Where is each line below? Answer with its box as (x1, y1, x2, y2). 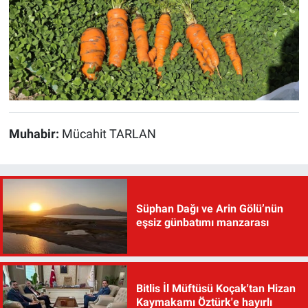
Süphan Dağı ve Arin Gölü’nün (135, 202, 283, 216)
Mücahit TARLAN (61, 127, 156, 142)
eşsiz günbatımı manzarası (135, 216, 269, 230)
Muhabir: (8, 127, 62, 142)
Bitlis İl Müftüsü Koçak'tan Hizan (135, 281, 296, 295)
